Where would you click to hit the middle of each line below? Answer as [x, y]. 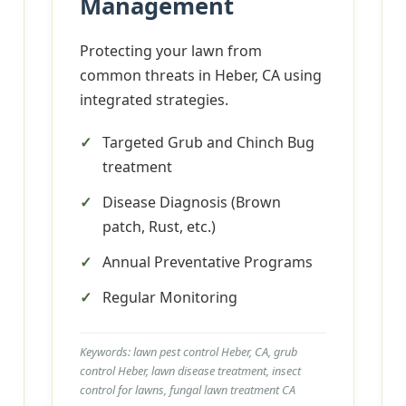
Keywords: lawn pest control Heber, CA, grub [189, 352]
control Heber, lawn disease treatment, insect [191, 371]
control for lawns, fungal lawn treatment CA [188, 390]
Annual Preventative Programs [208, 262]
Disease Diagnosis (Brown [192, 202]
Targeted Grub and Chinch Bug [209, 142]
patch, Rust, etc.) [159, 227]
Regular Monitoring [170, 297]
